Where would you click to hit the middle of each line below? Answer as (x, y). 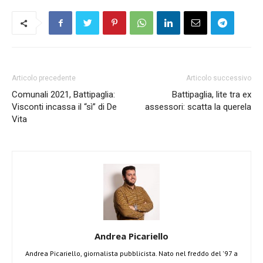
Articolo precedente (44, 78)
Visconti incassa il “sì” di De (64, 107)
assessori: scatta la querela (198, 107)
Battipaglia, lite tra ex (212, 95)
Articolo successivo (219, 78)
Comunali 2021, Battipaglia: (63, 95)
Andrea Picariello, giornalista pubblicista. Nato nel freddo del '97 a (131, 253)
